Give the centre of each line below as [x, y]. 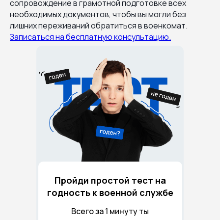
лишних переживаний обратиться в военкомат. [99, 25]
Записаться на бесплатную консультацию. [90, 37]
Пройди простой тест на [110, 180]
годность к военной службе [110, 192]
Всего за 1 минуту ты [110, 211]
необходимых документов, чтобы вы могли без [98, 14]
